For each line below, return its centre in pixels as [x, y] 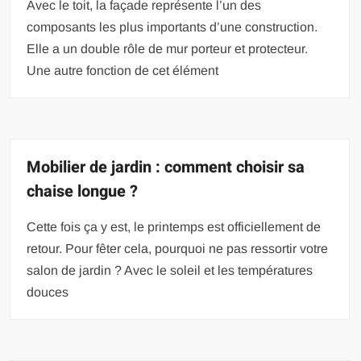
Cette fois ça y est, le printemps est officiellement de [174, 226]
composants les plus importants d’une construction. [172, 27]
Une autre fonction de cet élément [123, 70]
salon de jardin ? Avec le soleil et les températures [170, 270]
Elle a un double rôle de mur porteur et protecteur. [168, 48]
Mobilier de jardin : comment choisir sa [166, 167]
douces [48, 292]
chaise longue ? [83, 191]
